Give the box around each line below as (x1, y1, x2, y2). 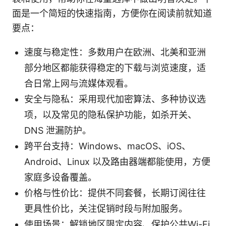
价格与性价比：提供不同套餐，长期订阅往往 (24, 188, 206, 199)
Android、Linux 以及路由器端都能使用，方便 (24, 156, 210, 167)
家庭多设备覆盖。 (24, 172, 97, 183)
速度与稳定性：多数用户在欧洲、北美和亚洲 (24, 47, 206, 58)
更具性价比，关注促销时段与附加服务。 (24, 203, 188, 214)
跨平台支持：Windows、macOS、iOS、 (24, 141, 191, 152)
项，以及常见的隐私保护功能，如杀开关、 (24, 109, 197, 121)
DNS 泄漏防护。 (24, 125, 91, 136)
